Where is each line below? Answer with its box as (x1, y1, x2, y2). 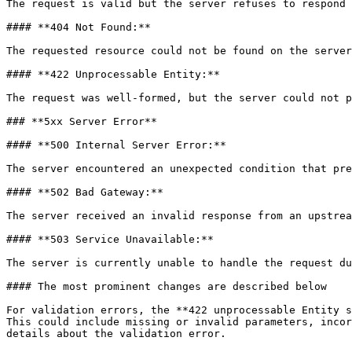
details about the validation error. (6, 328, 226, 339)
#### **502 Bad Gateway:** (6, 186, 163, 198)
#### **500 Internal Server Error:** (6, 139, 226, 151)
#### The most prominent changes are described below (6, 280, 327, 292)
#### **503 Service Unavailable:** (6, 233, 214, 245)
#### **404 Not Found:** (6, 21, 151, 33)
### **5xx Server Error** (6, 115, 157, 127)
